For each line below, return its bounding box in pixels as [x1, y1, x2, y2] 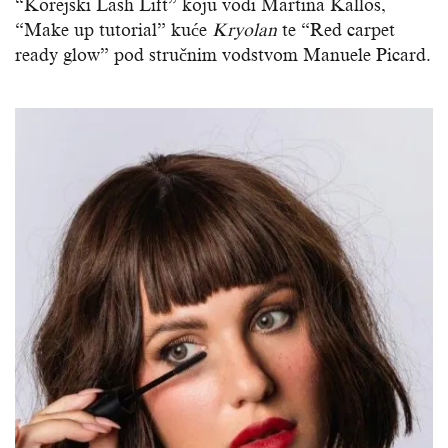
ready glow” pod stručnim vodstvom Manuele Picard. [15, 44, 431, 65]
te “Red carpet [277, 19, 395, 40]
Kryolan [212, 19, 277, 40]
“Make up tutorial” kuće [15, 19, 212, 40]
